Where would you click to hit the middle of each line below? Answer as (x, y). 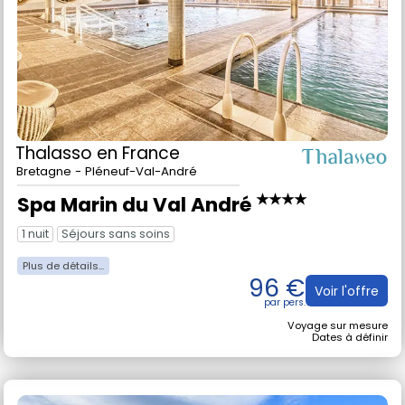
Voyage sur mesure (338, 348)
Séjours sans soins (116, 257)
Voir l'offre (347, 313)
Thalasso (56, 175)
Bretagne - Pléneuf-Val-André (107, 193)
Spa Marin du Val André (137, 227)
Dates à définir (350, 360)
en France (138, 175)
